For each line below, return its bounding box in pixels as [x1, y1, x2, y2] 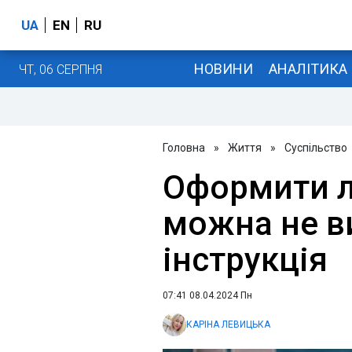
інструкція [163, 240, 328, 279]
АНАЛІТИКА [268, 60, 347, 77]
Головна [163, 141, 205, 154]
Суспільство [284, 141, 347, 154]
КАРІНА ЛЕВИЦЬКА [186, 319, 270, 330]
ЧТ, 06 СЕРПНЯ [19, 61, 102, 77]
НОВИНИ [193, 60, 253, 77]
